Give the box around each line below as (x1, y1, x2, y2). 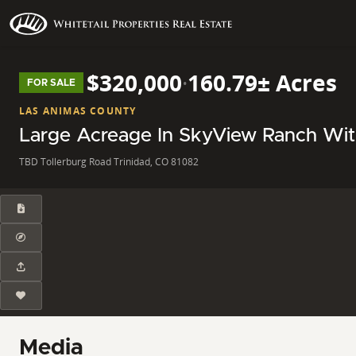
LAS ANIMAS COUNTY (19, 103, 137, 118)
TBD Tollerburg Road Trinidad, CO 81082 (19, 154, 199, 168)
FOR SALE (27, 77, 75, 87)
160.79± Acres (188, 67, 337, 98)
